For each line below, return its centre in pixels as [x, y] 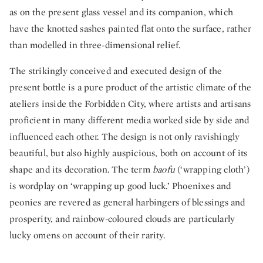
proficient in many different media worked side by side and [129, 120]
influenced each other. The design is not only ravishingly [125, 137]
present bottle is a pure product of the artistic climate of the [131, 87]
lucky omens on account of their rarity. [87, 235]
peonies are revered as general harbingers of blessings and [127, 203]
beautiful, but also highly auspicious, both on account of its [129, 153]
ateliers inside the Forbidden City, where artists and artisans [130, 104]
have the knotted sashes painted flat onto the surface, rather [131, 29]
